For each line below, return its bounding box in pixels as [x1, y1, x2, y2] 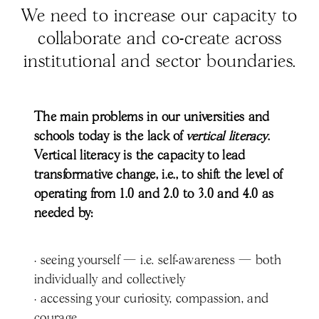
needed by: [34, 207, 93, 221]
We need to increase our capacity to [21, 8, 298, 26]
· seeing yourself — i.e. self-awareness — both [34, 254, 282, 268]
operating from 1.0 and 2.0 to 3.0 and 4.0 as [34, 188, 274, 202]
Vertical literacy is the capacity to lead [34, 150, 246, 163]
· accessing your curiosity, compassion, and [34, 293, 269, 306]
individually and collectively [34, 273, 186, 287]
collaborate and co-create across [38, 31, 281, 49]
